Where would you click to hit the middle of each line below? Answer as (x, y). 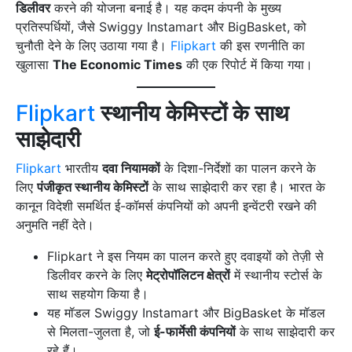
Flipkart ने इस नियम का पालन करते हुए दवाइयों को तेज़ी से (185, 257)
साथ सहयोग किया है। (98, 294)
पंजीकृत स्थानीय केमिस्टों (93, 187)
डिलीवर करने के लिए (97, 275)
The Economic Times (117, 65)
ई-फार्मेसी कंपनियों (195, 332)
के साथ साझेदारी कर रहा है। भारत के (237, 187)
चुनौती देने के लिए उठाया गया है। (93, 46)
